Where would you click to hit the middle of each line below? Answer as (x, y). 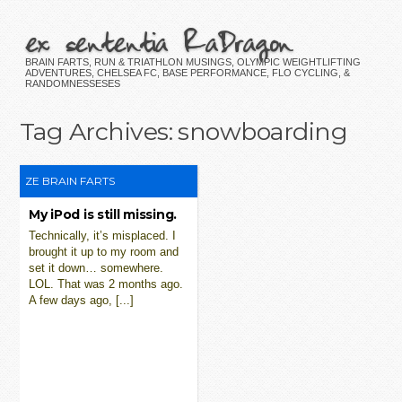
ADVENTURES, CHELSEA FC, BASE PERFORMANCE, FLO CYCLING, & (187, 73)
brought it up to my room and (104, 251)
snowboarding (263, 131)
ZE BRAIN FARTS (70, 180)
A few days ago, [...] (82, 300)
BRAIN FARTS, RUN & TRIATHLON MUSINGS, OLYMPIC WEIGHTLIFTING (192, 62)
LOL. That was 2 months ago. (106, 284)
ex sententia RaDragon (158, 41)
